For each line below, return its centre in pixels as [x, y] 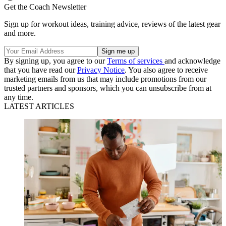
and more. [20, 33]
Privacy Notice [101, 70]
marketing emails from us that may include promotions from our [105, 79]
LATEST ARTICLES [39, 106]
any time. [19, 97]
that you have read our [41, 70]
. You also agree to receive [166, 70]
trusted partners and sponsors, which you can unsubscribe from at [108, 88]
